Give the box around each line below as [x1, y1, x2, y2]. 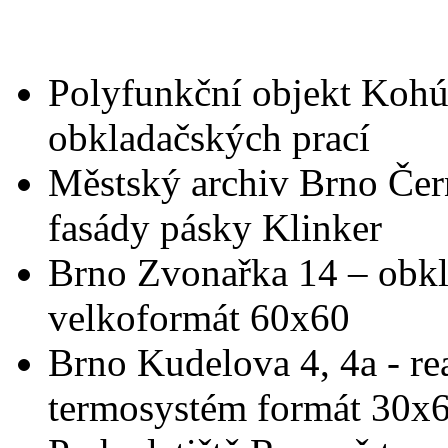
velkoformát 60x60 [48, 296, 350, 340]
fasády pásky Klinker [48, 206, 382, 250]
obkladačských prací [48, 116, 370, 160]
